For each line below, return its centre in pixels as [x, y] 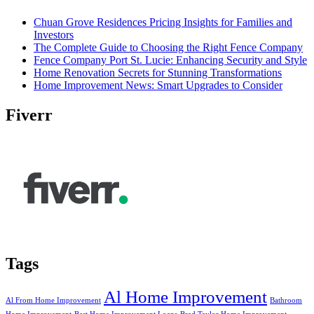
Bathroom [286, 300]
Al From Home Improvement [53, 300]
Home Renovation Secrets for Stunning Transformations [158, 73]
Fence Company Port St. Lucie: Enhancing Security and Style [170, 60]
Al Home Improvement [185, 297]
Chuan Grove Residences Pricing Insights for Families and [163, 22]
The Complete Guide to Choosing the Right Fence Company [168, 48]
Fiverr [29, 115]
